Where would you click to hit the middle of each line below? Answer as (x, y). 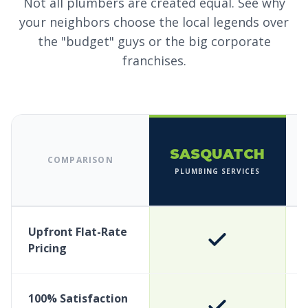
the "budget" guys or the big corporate (154, 41)
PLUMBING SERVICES (218, 171)
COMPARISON (80, 160)
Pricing (47, 248)
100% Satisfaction (78, 298)
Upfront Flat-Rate (78, 232)
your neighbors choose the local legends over (154, 22)
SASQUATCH (218, 154)
